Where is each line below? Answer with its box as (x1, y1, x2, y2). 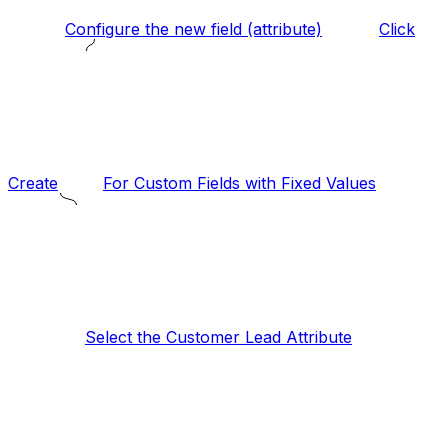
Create (8, 173, 58, 194)
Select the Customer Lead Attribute (85, 327, 352, 348)
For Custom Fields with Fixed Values (103, 173, 376, 194)
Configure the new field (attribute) (65, 19, 322, 40)
